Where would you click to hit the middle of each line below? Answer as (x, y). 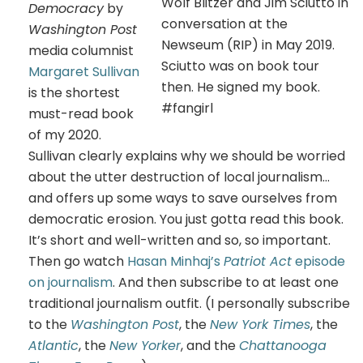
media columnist (81, 50)
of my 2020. (65, 135)
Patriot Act (258, 261)
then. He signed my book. (241, 87)
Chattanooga (283, 345)
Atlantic (53, 345)
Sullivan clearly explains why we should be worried (187, 156)
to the (49, 324)
